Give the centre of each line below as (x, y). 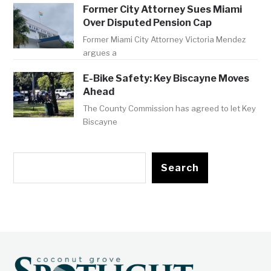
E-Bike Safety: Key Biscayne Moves (166, 79)
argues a (100, 53)
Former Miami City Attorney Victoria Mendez (165, 40)
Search (180, 168)
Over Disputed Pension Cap (148, 23)
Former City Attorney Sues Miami (163, 10)
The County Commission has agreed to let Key (170, 109)
